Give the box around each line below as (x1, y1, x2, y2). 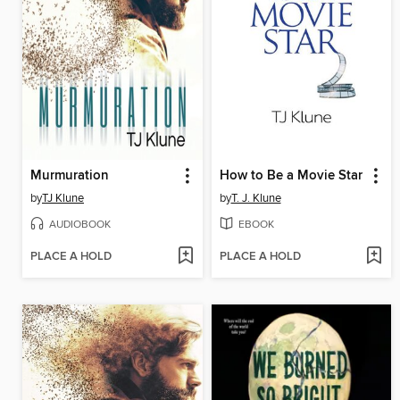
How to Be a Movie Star (219, 167, 362, 184)
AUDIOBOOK (49, 217, 111, 231)
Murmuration (30, 167, 109, 184)
